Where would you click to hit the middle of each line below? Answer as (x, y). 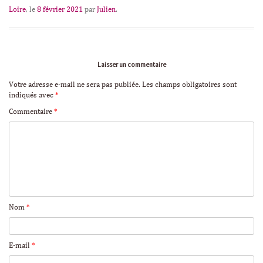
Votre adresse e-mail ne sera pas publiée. (75, 85)
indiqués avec (32, 95)
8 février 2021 (60, 9)
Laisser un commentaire (131, 64)
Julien (106, 9)
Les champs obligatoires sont (189, 85)
